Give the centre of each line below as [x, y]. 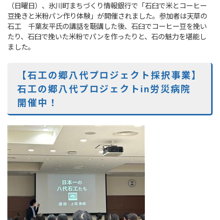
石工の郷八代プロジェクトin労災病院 [110, 89]
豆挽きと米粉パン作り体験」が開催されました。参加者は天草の [108, 16]
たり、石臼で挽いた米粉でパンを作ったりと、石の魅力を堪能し [107, 37]
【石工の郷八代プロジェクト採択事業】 [110, 75]
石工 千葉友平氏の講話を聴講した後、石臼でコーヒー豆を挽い [107, 27]
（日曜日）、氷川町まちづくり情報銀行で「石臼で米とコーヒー [107, 6]
